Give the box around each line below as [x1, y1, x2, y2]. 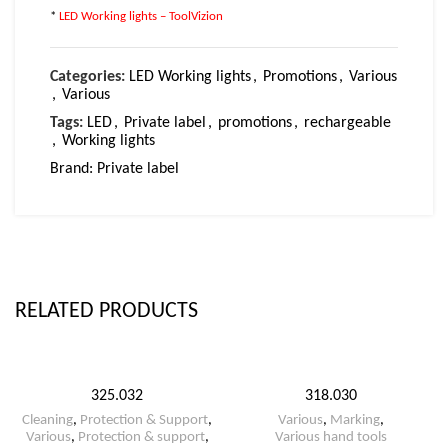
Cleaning [22, 413, 73, 428]
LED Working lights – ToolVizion [59, 10, 223, 23]
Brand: [50, 161, 97, 177]
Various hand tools [275, 430, 387, 445]
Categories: [50, 69, 125, 85]
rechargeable [304, 115, 391, 131]
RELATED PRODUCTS [15, 300, 198, 323]
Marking [330, 413, 380, 428]
